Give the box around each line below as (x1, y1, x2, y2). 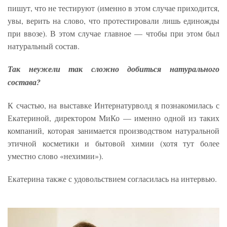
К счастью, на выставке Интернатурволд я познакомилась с (8, 99, 219, 110)
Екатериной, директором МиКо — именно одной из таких (8, 112, 219, 123)
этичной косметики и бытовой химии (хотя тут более (8, 137, 219, 148)
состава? (8, 76, 41, 88)
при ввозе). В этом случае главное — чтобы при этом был (8, 27, 219, 39)
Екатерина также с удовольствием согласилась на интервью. (8, 173, 217, 184)
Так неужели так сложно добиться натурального (8, 63, 219, 74)
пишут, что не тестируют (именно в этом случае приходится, (8, 2, 219, 13)
